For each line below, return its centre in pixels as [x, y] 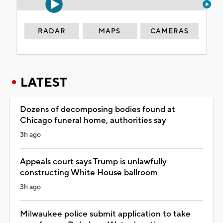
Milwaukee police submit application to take [105, 214]
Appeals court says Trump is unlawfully [93, 162]
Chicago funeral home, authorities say [93, 120]
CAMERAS [170, 31]
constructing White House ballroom [89, 172]
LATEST [44, 82]
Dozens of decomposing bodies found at [98, 109]
